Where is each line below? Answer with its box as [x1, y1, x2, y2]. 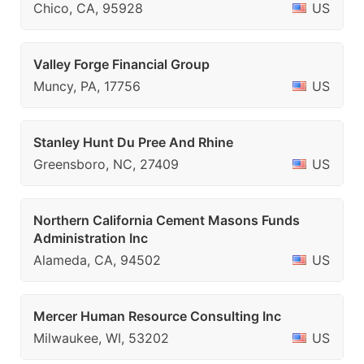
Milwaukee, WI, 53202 [33, 330, 169, 346]
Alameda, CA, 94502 [33, 252, 161, 268]
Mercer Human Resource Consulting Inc [33, 308, 281, 324]
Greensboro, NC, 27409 [33, 156, 179, 172]
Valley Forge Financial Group [33, 56, 210, 72]
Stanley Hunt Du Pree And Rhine [33, 134, 233, 150]
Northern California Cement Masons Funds [33, 212, 300, 228]
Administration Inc [33, 230, 148, 246]
